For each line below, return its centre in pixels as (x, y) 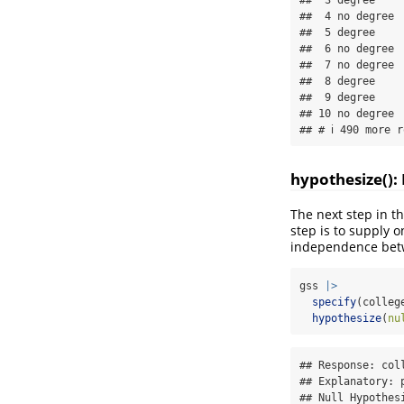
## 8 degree (347, 81)
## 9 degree (347, 97)
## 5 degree (347, 32)
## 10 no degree (347, 113)
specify (334, 303)
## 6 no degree (347, 48)
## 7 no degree (347, 64)
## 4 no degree (347, 16)
